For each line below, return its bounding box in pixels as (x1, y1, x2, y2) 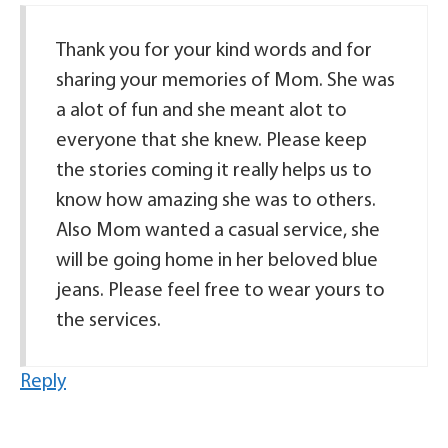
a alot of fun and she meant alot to (56, 101, 347, 121)
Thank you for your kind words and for (56, 41, 372, 61)
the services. (56, 311, 161, 331)
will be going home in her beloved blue (56, 251, 378, 271)
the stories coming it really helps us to (56, 161, 372, 181)
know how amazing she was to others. (56, 191, 376, 211)
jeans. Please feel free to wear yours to (56, 281, 385, 301)
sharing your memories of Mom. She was (56, 71, 395, 91)
